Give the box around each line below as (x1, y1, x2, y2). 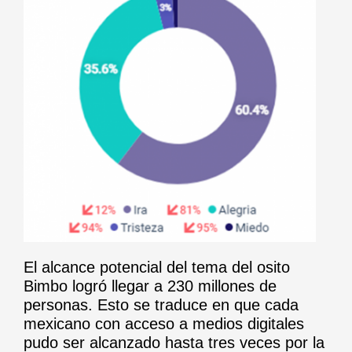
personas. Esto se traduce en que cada (24, 295, 299, 313)
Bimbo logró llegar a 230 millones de (24, 277, 277, 295)
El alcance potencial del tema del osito (24, 258, 290, 276)
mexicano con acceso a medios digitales (24, 314, 304, 332)
